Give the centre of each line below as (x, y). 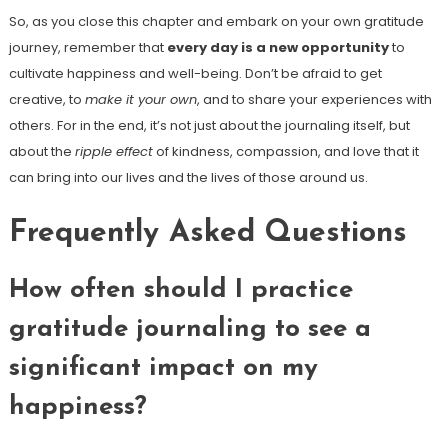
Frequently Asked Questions (207, 234)
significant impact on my (163, 369)
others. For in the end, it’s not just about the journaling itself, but (209, 126)
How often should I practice (180, 291)
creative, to (46, 100)
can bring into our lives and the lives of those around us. (188, 178)
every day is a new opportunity (277, 48)
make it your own (140, 100)
